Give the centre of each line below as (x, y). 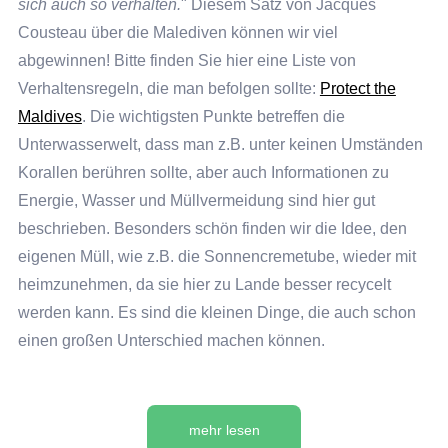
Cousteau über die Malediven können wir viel (177, 32)
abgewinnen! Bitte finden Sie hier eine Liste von (186, 60)
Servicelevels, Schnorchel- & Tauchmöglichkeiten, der (208, 416)
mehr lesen (224, 429)
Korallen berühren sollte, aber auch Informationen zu (203, 172)
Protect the (357, 88)
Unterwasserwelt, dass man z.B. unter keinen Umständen (220, 144)
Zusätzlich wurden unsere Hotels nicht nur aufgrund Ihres (219, 388)
